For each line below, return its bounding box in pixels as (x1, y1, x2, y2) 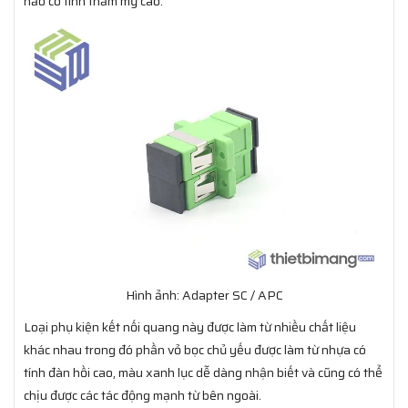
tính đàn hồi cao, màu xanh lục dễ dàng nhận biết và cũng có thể (24, 362, 382, 382)
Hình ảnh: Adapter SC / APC (125, 284, 283, 305)
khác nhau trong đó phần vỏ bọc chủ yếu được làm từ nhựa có (24, 339, 366, 360)
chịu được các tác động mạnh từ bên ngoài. (24, 384, 261, 405)
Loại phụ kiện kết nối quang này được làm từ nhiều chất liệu (24, 316, 356, 337)
